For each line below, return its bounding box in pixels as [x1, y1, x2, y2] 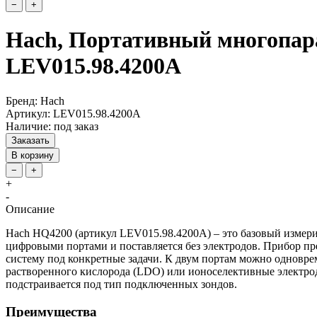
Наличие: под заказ [6, 120, 98, 132]
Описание [6, 202, 54, 215]
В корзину [11, 149, 54, 161]
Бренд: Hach [6, 94, 64, 107]
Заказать [11, 134, 50, 146]
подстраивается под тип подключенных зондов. [6, 277, 237, 290]
